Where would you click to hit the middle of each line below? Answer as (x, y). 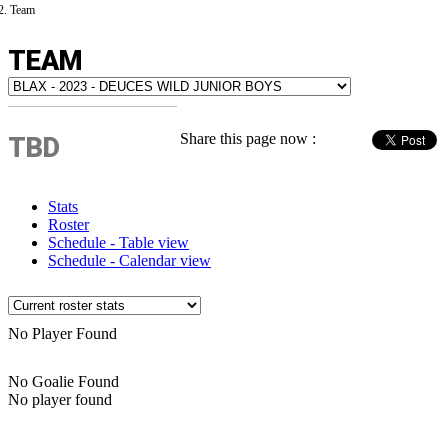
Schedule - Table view (118, 242)
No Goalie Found (63, 381)
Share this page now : (248, 138)
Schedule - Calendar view (129, 260)
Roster (68, 224)
